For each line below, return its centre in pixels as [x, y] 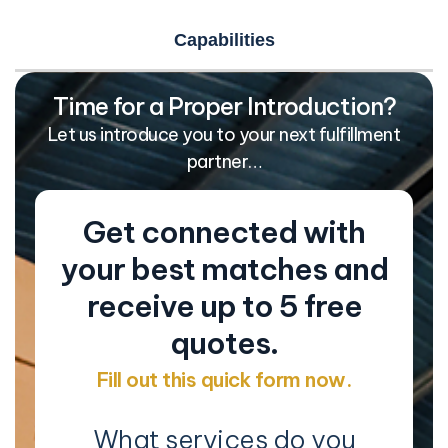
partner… [224, 162]
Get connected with [224, 231]
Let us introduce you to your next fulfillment [224, 135]
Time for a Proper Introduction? [224, 106]
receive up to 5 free [224, 305]
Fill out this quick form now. [224, 379]
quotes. [224, 342]
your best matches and [224, 268]
